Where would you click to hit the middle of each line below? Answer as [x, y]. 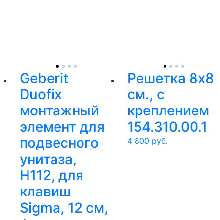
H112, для [52, 176]
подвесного [59, 143]
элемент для [62, 127]
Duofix [41, 95]
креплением [168, 111]
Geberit [44, 78]
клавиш [45, 192]
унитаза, [48, 159]
